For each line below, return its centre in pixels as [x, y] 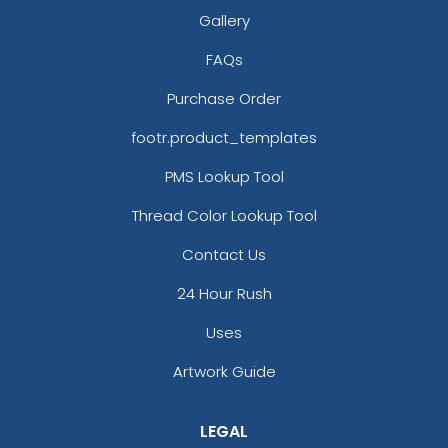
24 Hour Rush [224, 293]
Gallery [224, 20]
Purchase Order [224, 98]
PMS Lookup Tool [224, 176]
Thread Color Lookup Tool [224, 215]
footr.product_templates [224, 137]
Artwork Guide [224, 371]
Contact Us [224, 254]
